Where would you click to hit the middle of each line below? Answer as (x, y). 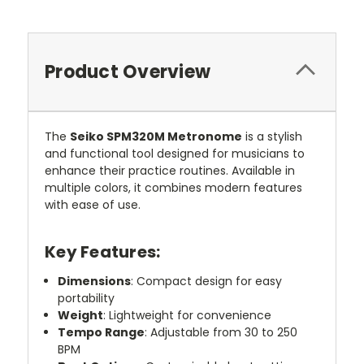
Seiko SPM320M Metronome (156, 136)
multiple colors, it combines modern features (173, 187)
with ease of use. (93, 204)
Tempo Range (102, 332)
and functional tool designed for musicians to (175, 153)
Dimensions (95, 281)
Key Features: (103, 251)
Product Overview (128, 71)
